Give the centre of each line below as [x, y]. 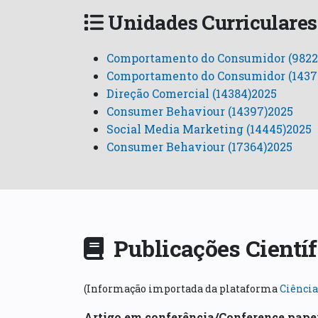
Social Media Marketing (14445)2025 [209, 129]
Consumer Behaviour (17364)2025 [199, 147]
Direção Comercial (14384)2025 [192, 94]
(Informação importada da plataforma [182, 289]
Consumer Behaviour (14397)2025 [200, 111]
